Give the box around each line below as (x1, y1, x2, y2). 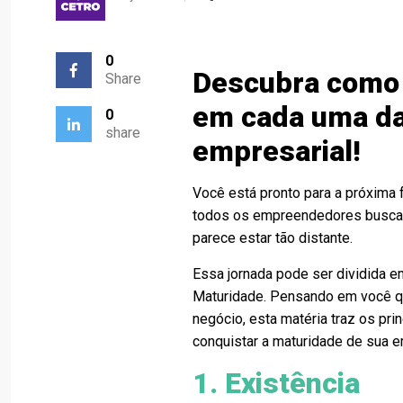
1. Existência (193, 366, 361, 400)
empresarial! (193, 134, 362, 168)
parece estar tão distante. (193, 229, 354, 246)
